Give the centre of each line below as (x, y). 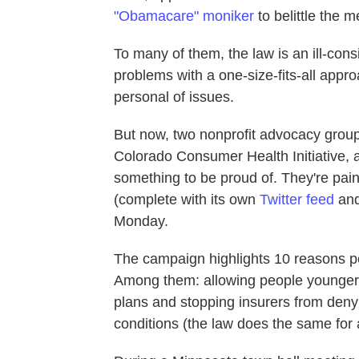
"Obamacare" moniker (184, 16)
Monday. (141, 221)
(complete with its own (187, 199)
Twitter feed (297, 199)
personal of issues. (174, 97)
